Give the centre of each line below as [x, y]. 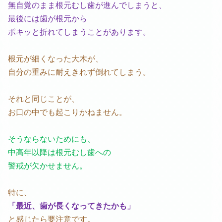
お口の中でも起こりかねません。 [67, 112]
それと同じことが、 [44, 99]
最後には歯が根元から [48, 18]
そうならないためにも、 [52, 139]
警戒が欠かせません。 [48, 166]
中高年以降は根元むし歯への [59, 152]
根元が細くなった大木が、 [55, 58]
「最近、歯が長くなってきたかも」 [71, 206]
